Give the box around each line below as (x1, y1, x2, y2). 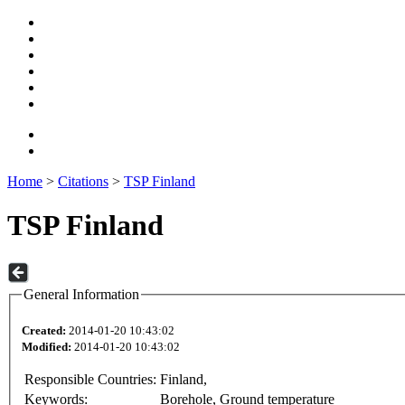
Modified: (22, 340, 71, 354)
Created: (22, 324, 66, 338)
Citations (58, 174, 108, 189)
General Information (24, 286, 139, 302)
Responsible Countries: (24, 372, 156, 388)
